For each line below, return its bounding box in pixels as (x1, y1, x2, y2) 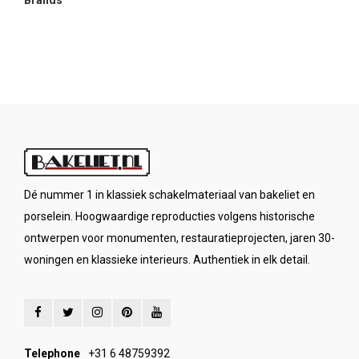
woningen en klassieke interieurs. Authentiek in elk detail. (24, 253, 310, 266)
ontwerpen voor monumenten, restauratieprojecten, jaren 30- (24, 232, 335, 244)
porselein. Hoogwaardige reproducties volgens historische (24, 210, 315, 223)
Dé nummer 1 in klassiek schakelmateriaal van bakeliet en (24, 188, 315, 201)
